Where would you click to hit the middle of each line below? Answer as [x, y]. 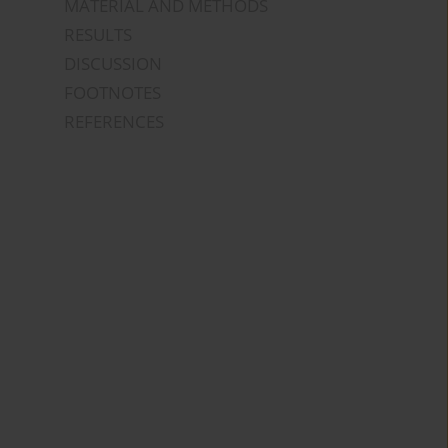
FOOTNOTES [113, 93]
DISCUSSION [113, 64]
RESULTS [98, 35]
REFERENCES [114, 122]
